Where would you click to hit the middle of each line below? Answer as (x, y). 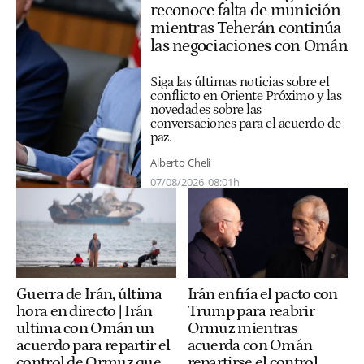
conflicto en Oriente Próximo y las (246, 95)
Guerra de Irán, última (89, 295)
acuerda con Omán (250, 346)
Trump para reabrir (251, 312)
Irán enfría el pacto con (262, 295)
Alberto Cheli (181, 163)
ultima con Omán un (85, 329)
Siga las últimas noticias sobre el (240, 82)
